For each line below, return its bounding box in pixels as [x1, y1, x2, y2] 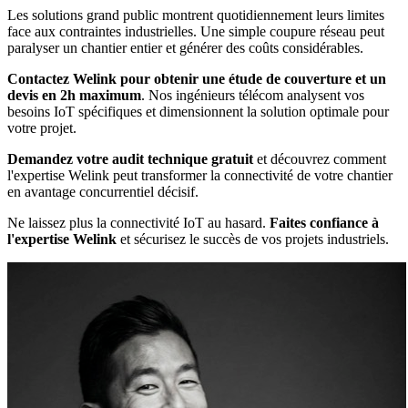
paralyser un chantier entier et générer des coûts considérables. [7, 39, 363, 56]
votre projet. [7, 119, 76, 136]
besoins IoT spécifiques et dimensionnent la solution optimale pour [7, 103, 389, 119]
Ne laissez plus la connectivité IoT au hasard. [7, 214, 270, 230]
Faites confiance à [270, 214, 379, 230]
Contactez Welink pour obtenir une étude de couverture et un [7, 70, 386, 87]
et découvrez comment [253, 150, 386, 167]
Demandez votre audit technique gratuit [7, 150, 253, 167]
